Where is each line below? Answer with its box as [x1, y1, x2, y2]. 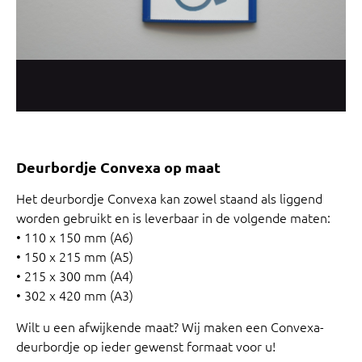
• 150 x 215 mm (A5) [16, 247, 133, 266]
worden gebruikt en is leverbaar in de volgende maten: [16, 208, 330, 227]
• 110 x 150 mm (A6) [16, 228, 133, 246]
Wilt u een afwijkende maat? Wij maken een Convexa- [16, 317, 324, 335]
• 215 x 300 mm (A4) [16, 267, 133, 285]
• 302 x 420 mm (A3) [16, 286, 133, 305]
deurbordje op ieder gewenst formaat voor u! [16, 336, 276, 355]
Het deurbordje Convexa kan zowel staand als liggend [16, 189, 322, 208]
